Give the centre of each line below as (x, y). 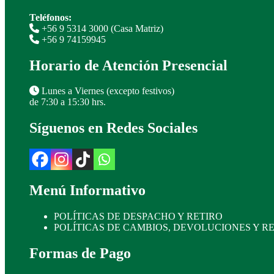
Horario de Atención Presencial (128, 65)
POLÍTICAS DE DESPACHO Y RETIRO (138, 217)
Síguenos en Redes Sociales (113, 128)
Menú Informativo (87, 191)
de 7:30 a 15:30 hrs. (68, 102)
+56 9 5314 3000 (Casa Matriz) (102, 28)
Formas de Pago (80, 253)
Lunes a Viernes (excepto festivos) (107, 91)
